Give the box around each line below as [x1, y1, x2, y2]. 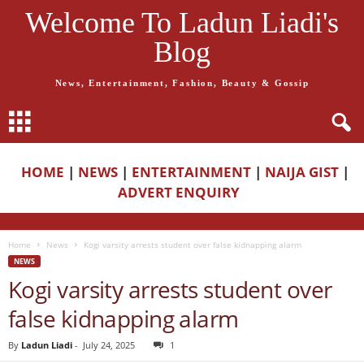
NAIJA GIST [265, 162, 339, 181]
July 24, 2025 [83, 339, 135, 351]
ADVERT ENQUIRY [118, 183, 246, 201]
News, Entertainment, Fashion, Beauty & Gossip [54, 78, 310, 88]
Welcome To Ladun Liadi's [25, 6, 339, 39]
